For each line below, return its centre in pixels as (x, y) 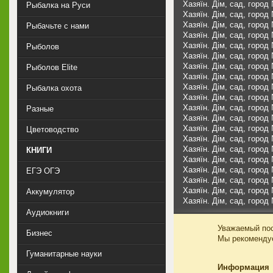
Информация (243, 267)
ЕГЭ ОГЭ (43, 171)
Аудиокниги (48, 212)
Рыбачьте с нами (58, 26)
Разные (40, 109)
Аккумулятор (50, 192)
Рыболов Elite (52, 67)
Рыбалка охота (54, 88)
